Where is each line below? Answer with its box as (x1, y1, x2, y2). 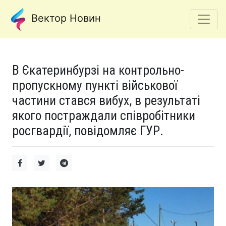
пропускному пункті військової (12, 78, 178, 93)
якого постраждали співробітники (12, 108, 195, 123)
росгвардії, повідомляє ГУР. (12, 123, 163, 138)
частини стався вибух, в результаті (12, 93, 200, 108)
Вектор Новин (28, 12, 101, 25)
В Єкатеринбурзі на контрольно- (12, 63, 184, 78)
